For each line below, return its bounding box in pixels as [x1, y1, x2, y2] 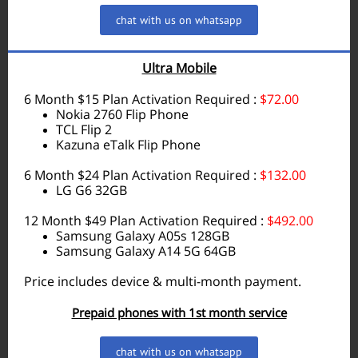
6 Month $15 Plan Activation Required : [24, 90, 260, 108]
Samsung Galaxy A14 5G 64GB [56, 242, 236, 260]
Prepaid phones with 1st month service [71, 304, 287, 320]
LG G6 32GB [56, 181, 127, 199]
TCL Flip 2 [56, 121, 112, 138]
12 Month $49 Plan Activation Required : [24, 212, 267, 229]
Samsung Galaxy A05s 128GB [56, 227, 229, 245]
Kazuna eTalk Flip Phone [56, 136, 201, 153]
